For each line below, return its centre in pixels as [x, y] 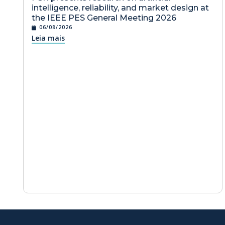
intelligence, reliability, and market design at [120, 8]
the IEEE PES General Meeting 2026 [104, 18]
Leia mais [48, 38]
